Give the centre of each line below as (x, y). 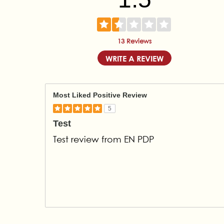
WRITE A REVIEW (135, 58)
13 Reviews (135, 41)
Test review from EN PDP (103, 139)
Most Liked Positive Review (100, 95)
